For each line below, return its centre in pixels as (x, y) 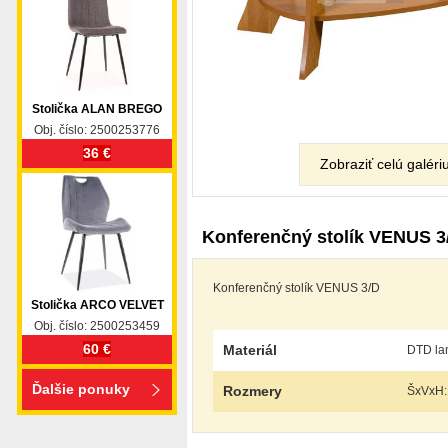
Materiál (250, 350)
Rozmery (252, 391)
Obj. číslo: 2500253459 (97, 326)
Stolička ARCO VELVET (97, 305)
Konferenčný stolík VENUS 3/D (296, 288)
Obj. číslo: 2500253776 (97, 130)
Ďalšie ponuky (81, 389)
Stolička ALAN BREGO (97, 109)
